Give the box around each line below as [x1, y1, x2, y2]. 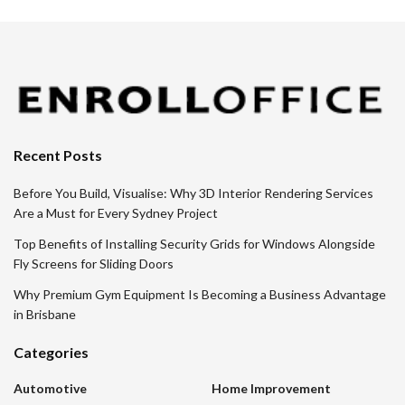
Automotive [14, 381, 87, 397]
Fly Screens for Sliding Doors [14, 256, 174, 272]
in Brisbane [14, 306, 76, 323]
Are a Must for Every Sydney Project [14, 205, 218, 221]
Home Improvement [212, 381, 331, 397]
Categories [14, 344, 89, 362]
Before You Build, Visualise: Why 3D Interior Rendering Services [14, 185, 373, 202]
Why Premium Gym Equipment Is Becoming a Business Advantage [14, 287, 386, 303]
